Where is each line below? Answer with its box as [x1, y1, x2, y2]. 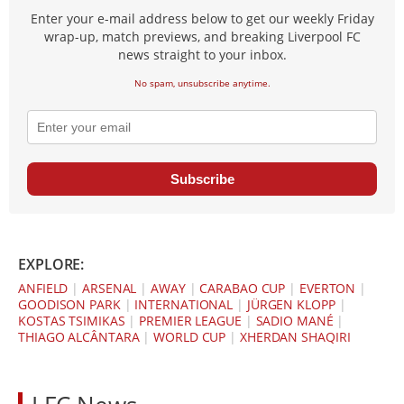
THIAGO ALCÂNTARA [18, 328, 140, 346]
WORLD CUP [153, 328, 226, 346]
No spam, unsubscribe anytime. [133, 77, 271, 90]
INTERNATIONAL [134, 296, 234, 314]
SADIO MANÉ [255, 312, 334, 330]
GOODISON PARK [18, 296, 121, 314]
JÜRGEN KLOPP [246, 296, 335, 314]
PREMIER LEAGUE [139, 312, 242, 330]
